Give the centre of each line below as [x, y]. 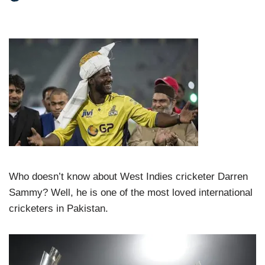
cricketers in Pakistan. [59, 209]
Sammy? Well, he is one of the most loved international [131, 193]
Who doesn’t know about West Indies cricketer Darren [128, 177]
